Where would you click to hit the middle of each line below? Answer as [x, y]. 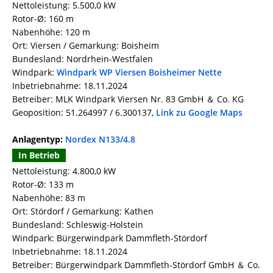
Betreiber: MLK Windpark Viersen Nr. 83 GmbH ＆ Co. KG [128, 99]
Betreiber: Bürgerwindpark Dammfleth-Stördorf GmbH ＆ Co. [136, 265]
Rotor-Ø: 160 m [43, 19]
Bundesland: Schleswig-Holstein [78, 225]
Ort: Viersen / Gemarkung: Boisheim [86, 46]
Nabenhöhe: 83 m [49, 198]
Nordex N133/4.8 [100, 140]
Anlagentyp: [39, 140]
